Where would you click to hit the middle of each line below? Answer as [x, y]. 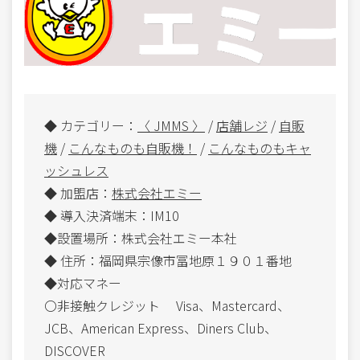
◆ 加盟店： [78, 192]
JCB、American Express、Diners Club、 [161, 327]
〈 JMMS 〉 [171, 125]
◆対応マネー [83, 282]
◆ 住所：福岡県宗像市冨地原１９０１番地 [168, 260]
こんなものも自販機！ [133, 147]
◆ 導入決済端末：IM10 [112, 215]
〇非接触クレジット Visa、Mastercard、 [167, 305]
